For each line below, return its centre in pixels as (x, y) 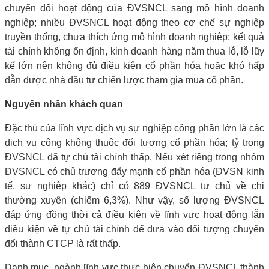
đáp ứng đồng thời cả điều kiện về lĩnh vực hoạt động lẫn (134, 214)
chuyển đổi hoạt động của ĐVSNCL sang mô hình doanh (134, 8)
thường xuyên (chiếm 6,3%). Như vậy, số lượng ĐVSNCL (134, 200)
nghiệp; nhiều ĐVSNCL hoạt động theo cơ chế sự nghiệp (134, 22)
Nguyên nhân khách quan (64, 104)
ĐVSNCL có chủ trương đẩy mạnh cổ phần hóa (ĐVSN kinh (134, 171)
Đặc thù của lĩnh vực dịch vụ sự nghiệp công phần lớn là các (134, 128)
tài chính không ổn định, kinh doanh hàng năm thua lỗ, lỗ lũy (134, 51)
